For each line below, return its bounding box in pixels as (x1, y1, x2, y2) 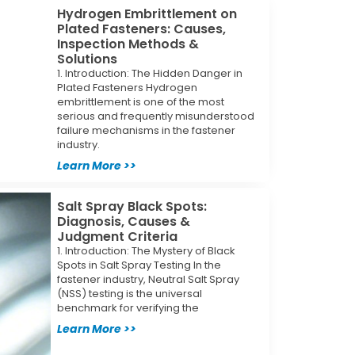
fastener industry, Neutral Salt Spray (56, 271, 239, 287)
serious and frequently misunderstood (56, 108, 254, 124)
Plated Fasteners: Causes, (56, 19, 226, 38)
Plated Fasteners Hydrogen (56, 79, 197, 95)
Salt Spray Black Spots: (56, 197, 207, 216)
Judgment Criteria (56, 227, 177, 246)
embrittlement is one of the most (56, 94, 224, 109)
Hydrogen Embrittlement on (56, 4, 237, 23)
